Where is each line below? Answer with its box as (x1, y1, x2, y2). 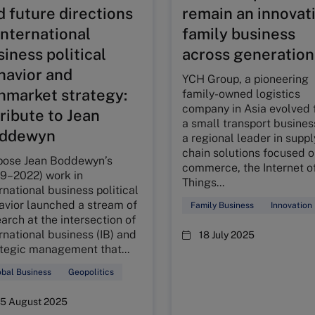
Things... (181, 176, 224, 189)
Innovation (270, 200, 312, 210)
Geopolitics (67, 267, 114, 277)
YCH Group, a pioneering (181, 72, 309, 86)
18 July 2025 (198, 229, 255, 240)
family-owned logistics (181, 87, 300, 101)
